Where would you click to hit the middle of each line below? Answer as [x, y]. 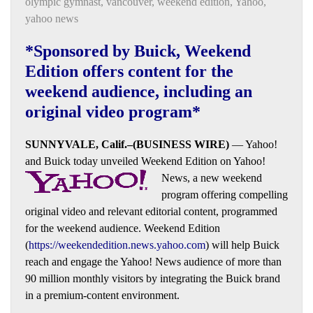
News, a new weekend [212, 177]
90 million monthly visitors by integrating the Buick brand [153, 278]
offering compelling [245, 194]
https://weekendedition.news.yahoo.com [117, 245]
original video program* [113, 111]
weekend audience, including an [139, 91]
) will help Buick [242, 245]
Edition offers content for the [129, 71]
